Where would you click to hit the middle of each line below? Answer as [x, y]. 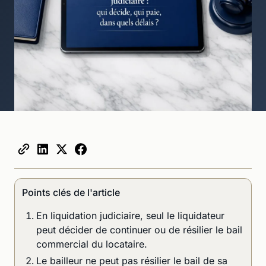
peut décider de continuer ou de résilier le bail [139, 229]
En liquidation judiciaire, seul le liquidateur [130, 215]
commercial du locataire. [92, 244]
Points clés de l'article [71, 192]
